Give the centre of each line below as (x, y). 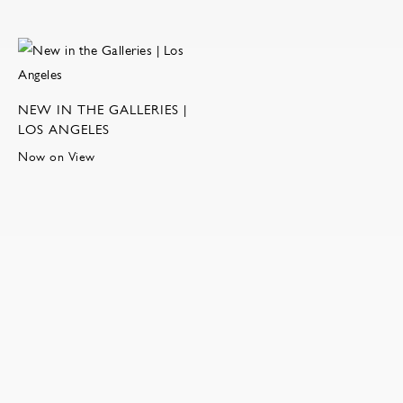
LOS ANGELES (64, 130)
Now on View (57, 157)
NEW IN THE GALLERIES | (103, 110)
